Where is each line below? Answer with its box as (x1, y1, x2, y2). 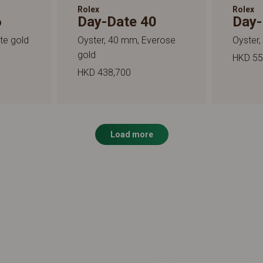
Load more (110, 129, 153, 139)
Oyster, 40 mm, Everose (77, 34, 176, 46)
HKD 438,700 (77, 66, 131, 78)
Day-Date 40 (77, 13, 157, 30)
